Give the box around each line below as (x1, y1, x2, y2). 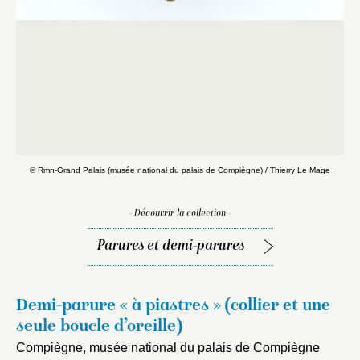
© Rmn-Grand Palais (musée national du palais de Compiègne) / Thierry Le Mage (30, 165, 330, 174)
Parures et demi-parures (96, 238, 244, 254)
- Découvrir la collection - (129, 208, 231, 219)
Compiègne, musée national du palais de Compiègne (16, 340, 320, 354)
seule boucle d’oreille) (16, 317, 182, 336)
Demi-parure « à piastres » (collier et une (16, 297, 330, 315)
